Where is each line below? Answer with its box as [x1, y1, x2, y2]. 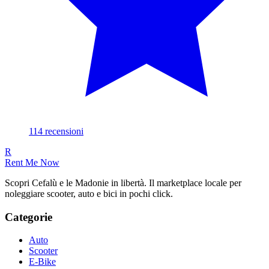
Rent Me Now [5, 157, 59, 168]
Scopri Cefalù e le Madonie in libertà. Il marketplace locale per [5, 177, 241, 188]
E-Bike [29, 256, 56, 267]
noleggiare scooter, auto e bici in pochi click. [5, 188, 173, 199]
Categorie [5, 210, 52, 223]
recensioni [45, 125, 83, 136]
